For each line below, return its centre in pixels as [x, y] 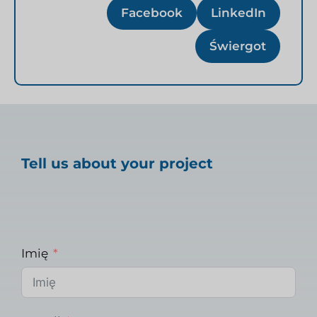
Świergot [238, 46]
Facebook [152, 13]
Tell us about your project [117, 163]
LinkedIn [238, 13]
